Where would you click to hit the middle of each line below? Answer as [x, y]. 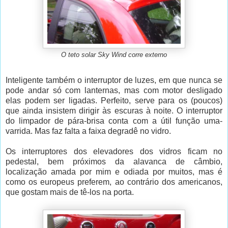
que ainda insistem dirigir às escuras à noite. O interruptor [114, 111]
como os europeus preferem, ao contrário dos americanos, [114, 182]
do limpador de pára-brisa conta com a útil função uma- [114, 121]
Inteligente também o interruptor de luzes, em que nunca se [114, 80]
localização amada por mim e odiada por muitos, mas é [114, 172]
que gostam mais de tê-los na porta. [70, 192]
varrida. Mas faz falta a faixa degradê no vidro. [88, 131]
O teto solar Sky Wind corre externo [114, 55]
